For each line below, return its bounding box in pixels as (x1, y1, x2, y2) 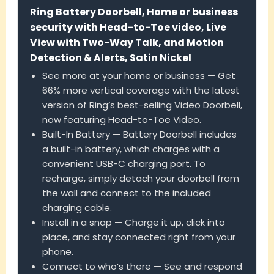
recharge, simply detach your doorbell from (42, 172, 239, 185)
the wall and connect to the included (42, 187, 211, 200)
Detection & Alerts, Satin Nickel (29, 51, 191, 65)
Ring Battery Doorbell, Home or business (29, 5, 238, 20)
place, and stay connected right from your (42, 231, 235, 244)
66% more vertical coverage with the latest (42, 84, 240, 97)
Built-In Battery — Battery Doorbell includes (42, 128, 237, 141)
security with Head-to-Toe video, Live (29, 20, 226, 35)
